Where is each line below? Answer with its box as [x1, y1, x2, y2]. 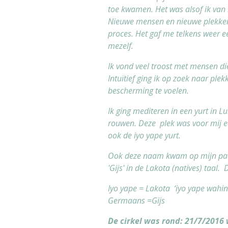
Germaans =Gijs [108, 194, 165, 206]
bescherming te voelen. [108, 84, 189, 96]
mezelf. [108, 40, 133, 51]
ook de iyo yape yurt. [108, 129, 181, 141]
